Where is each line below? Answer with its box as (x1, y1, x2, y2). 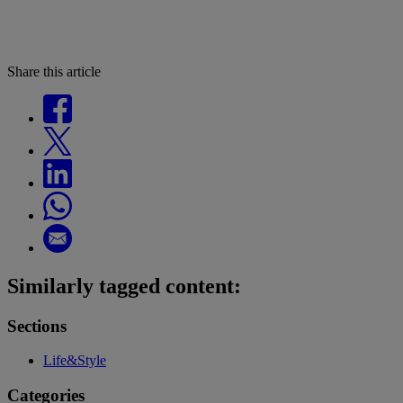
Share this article (7, 63, 101, 79)
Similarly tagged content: (7, 273, 241, 298)
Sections (7, 316, 67, 336)
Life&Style (43, 353, 106, 369)
